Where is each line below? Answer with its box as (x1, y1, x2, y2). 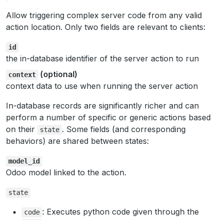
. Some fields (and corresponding (61, 124, 186, 134)
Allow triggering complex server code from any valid (6, 10, 202, 20)
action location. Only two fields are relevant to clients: (6, 22, 205, 32)
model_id (8, 157, 40, 165)
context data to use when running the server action (6, 81, 198, 91)
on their (6, 124, 37, 134)
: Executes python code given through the (42, 207, 199, 217)
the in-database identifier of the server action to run (6, 54, 199, 63)
